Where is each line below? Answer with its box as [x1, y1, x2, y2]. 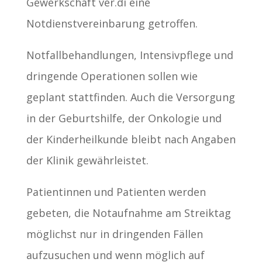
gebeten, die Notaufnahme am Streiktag [26, 206, 231, 220]
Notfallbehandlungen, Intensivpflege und [26, 48, 233, 63]
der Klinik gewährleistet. [26, 153, 149, 168]
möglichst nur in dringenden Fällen [26, 227, 203, 242]
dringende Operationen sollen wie [26, 69, 198, 84]
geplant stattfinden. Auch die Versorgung [26, 90, 235, 105]
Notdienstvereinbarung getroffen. [26, 16, 198, 31]
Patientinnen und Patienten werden [26, 185, 206, 199]
